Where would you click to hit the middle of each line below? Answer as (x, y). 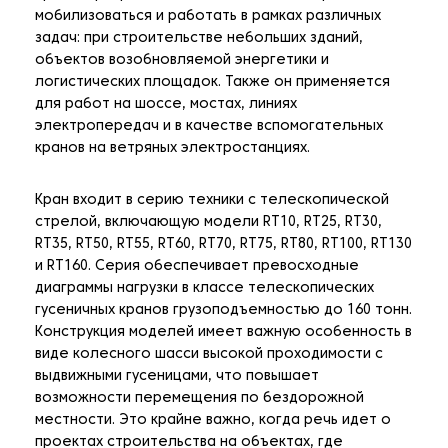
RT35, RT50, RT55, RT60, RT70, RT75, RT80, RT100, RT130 (223, 245)
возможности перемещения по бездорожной (199, 399)
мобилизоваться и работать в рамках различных (208, 17)
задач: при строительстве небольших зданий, (199, 39)
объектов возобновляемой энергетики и (182, 61)
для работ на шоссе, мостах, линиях (166, 105)
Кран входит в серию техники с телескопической (212, 201)
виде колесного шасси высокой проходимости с (209, 355)
